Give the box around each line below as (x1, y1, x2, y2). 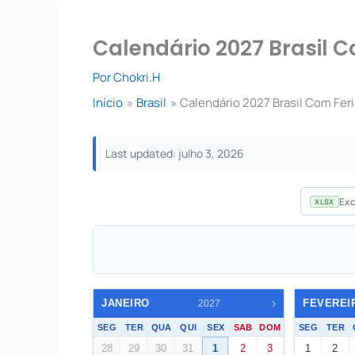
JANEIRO (101, 297, 150, 309)
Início (93, 94, 123, 111)
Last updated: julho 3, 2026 (105, 146, 244, 161)
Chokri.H (113, 69, 160, 86)
